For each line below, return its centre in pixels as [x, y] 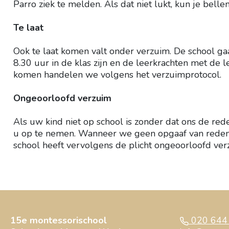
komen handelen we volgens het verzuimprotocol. [117, 75]
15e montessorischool [59, 220]
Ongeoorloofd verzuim [62, 98]
